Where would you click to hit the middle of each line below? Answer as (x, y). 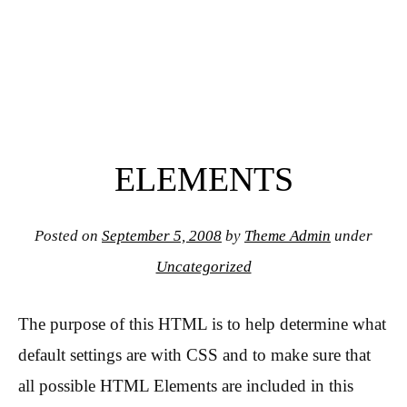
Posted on (68, 236)
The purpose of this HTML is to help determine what (202, 323)
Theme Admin (288, 236)
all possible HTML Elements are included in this (186, 385)
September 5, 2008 (162, 236)
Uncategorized (203, 267)
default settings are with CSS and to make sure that (194, 354)
